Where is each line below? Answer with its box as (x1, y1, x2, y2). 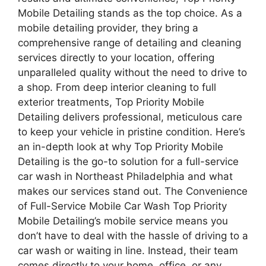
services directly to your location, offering (18, 51, 214, 64)
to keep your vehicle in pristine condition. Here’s (18, 125, 245, 138)
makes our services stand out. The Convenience (18, 185, 248, 197)
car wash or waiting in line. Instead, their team (18, 244, 238, 256)
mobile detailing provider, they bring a (18, 21, 198, 34)
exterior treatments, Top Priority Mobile (18, 96, 204, 108)
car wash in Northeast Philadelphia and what (18, 170, 233, 182)
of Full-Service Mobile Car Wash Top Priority (18, 199, 227, 212)
